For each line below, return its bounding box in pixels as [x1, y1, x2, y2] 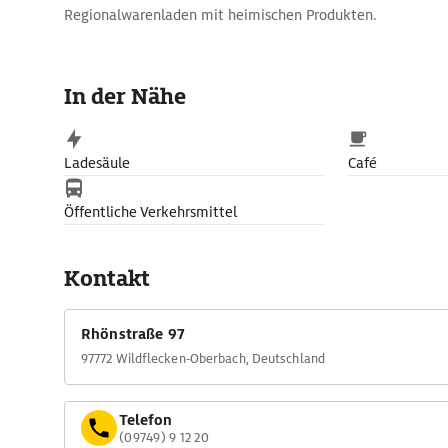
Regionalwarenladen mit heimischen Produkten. [64, 6, 377, 24]
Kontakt [64, 264, 150, 293]
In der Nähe [64, 82, 186, 111]
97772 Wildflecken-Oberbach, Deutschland [81, 350, 325, 367]
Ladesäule [64, 154, 130, 172]
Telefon [119, 410, 172, 429]
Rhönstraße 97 [81, 325, 185, 343]
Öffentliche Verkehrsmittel [64, 203, 237, 221]
